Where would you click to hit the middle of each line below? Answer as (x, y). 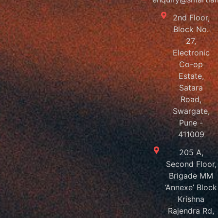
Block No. (191, 29)
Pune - (191, 123)
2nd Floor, (191, 18)
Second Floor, (191, 164)
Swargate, (191, 111)
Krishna (191, 199)
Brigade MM (191, 176)
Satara (191, 88)
